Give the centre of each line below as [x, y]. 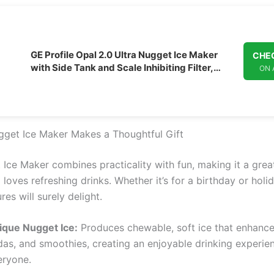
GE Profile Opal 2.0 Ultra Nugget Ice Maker [124, 54]
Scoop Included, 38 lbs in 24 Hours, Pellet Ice [130, 80]
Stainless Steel [64, 106]
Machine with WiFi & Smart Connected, [117, 93]
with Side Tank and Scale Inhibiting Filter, [122, 67]
